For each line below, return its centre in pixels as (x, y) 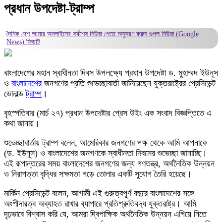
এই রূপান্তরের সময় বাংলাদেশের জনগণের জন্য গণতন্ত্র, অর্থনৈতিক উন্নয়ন (109, 163)
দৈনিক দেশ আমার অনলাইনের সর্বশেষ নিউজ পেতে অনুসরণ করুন (78, 34)
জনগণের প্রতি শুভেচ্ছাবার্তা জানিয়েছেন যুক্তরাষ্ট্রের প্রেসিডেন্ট (129, 83)
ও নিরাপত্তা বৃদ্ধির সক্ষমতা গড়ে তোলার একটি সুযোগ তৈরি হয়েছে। (98, 174)
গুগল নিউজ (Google (174, 34)
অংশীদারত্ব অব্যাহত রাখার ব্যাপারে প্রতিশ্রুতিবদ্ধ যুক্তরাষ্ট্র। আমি (100, 203)
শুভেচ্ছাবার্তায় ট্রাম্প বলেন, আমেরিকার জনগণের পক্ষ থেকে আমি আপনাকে (106, 142)
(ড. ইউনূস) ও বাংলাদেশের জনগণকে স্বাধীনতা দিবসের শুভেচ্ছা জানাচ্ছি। (106, 153)
